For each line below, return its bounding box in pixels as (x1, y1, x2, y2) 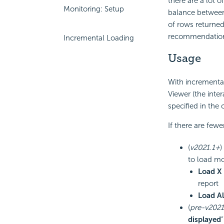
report (197, 178, 218, 188)
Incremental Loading (63, 33, 134, 42)
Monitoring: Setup (63, 4, 124, 13)
